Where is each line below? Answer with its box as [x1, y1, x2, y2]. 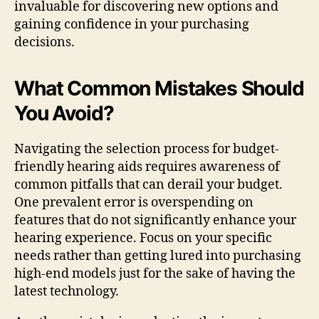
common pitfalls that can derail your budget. [14, 176, 283, 193]
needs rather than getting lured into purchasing [14, 247, 301, 264]
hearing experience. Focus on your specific [14, 229, 272, 246]
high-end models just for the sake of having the [14, 265, 296, 282]
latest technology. [14, 283, 119, 300]
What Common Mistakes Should [14, 75, 304, 100]
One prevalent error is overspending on [14, 194, 253, 211]
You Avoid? [14, 100, 114, 125]
